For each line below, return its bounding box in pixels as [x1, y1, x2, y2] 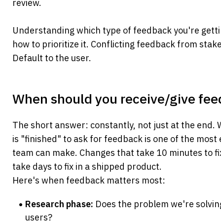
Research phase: [25, 198, 94, 210]
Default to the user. [12, 52, 91, 64]
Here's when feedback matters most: [12, 175, 165, 186]
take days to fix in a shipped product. [12, 161, 162, 173]
